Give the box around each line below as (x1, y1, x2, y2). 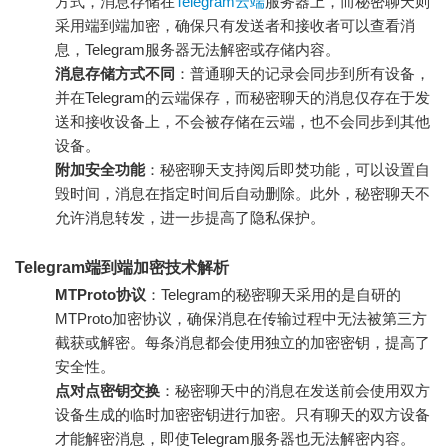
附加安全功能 (55, 160, 145, 178)
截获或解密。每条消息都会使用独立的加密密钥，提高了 (55, 333, 430, 351)
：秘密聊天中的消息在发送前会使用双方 (160, 381, 430, 399)
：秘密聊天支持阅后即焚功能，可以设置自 (145, 160, 430, 178)
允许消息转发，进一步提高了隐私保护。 (55, 208, 325, 226)
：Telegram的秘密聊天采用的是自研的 (146, 285, 401, 303)
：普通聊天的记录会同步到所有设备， (175, 64, 430, 82)
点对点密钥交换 (55, 381, 160, 399)
